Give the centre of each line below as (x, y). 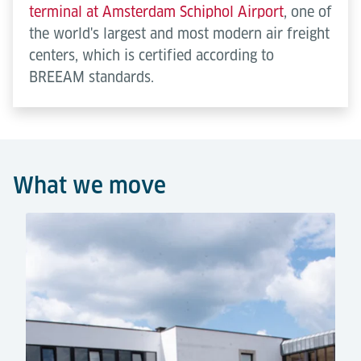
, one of (308, 12)
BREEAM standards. (91, 77)
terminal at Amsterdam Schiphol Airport (156, 12)
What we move (89, 185)
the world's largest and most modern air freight (179, 34)
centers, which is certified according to (151, 56)
